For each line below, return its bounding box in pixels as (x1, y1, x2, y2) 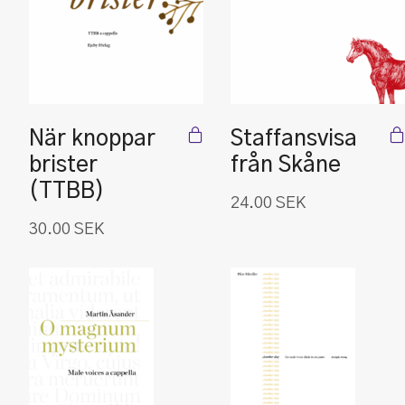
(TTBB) (29, 181, 105, 202)
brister (29, 155, 98, 176)
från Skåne (231, 155, 341, 176)
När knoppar (29, 128, 155, 150)
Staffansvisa (231, 128, 357, 150)
